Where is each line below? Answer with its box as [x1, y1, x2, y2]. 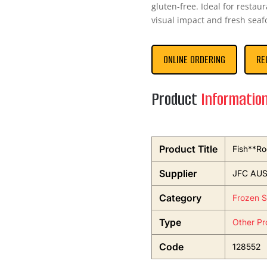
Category [159, 192, 201, 204]
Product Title [159, 143, 218, 156]
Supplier [159, 167, 197, 180]
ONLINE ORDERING [163, 52, 225, 67]
